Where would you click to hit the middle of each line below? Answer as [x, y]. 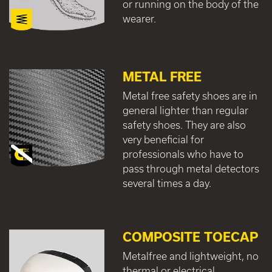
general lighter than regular [185, 110]
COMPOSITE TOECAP [190, 237]
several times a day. [167, 183]
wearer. [139, 18]
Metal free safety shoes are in [190, 96]
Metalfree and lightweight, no [190, 256]
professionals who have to [183, 154]
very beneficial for [163, 140]
